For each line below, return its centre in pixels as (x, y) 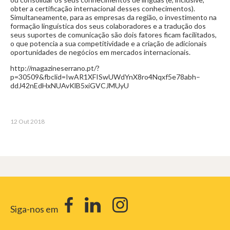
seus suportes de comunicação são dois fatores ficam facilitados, (113, 35)
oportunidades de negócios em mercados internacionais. (100, 52)
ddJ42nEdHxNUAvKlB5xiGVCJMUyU (70, 85)
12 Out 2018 (27, 121)
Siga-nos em (35, 209)
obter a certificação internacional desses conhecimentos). (103, 8)
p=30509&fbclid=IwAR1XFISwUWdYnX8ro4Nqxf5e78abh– (105, 77)
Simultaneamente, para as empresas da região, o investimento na (113, 17)
